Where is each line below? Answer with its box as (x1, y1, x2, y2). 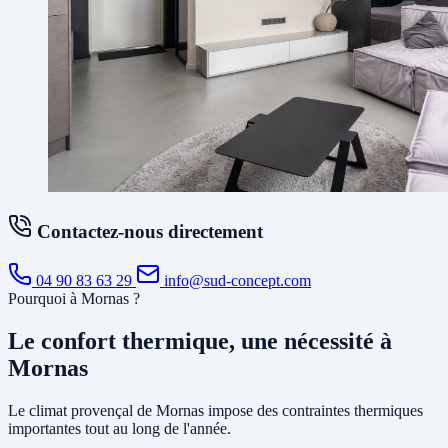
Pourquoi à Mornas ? (8, 290, 140, 308)
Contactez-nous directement (32, 221, 263, 243)
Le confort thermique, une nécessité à (8, 327, 392, 354)
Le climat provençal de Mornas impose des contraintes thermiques (8, 401, 423, 419)
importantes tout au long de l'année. (8, 419, 231, 437)
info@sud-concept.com (160, 272, 311, 290)
